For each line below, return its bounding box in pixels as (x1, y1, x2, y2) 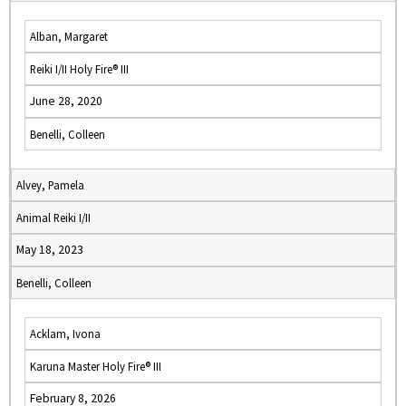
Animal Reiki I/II (16, 210, 91, 225)
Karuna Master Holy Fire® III (30, 359, 161, 373)
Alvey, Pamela (16, 178, 84, 192)
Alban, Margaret (30, 29, 108, 43)
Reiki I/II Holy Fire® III (30, 62, 129, 76)
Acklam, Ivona (30, 326, 101, 341)
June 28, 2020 (30, 93, 102, 109)
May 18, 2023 (16, 242, 83, 257)
